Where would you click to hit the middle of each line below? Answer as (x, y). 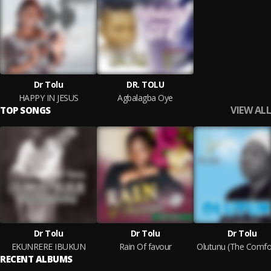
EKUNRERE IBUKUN (48, 247)
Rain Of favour (145, 247)
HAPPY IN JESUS (48, 98)
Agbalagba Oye (145, 98)
